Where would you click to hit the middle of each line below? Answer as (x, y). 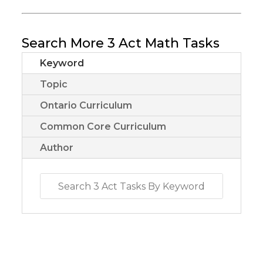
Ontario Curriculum (86, 106)
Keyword (62, 63)
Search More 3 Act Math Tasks (121, 43)
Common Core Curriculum (103, 127)
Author (57, 148)
